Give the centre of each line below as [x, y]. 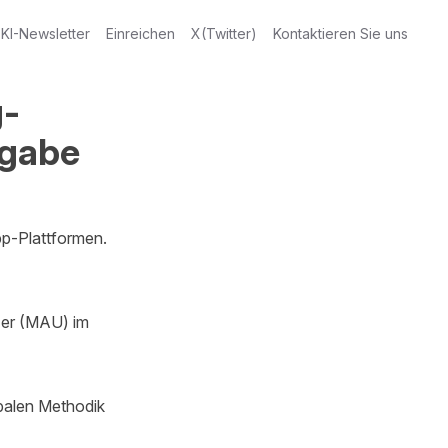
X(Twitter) [224, 33]
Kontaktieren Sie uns [340, 33]
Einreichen [140, 33]
